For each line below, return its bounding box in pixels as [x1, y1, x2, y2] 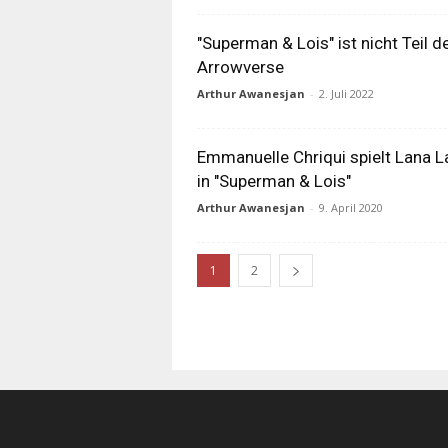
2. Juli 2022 [319, 86, 374, 101]
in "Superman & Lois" [197, 171, 351, 191]
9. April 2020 [319, 200, 383, 215]
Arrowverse [197, 57, 284, 77]
